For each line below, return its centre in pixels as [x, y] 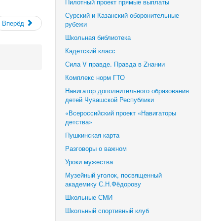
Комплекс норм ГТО [95, 77]
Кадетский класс [91, 51]
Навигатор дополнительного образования [127, 91]
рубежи [76, 24]
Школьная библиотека [98, 37]
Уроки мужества [89, 162]
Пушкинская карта [92, 135]
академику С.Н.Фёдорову [103, 184]
